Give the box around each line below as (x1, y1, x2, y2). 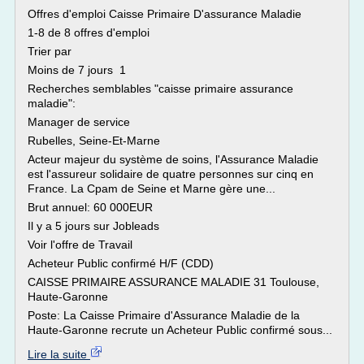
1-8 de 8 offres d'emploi (28, 26, 149, 39)
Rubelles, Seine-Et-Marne (28, 134, 160, 147)
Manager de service (28, 115, 130, 128)
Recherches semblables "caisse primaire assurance (28, 82, 293, 95)
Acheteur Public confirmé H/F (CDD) (28, 257, 214, 270)
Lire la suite (28, 348, 90, 361)
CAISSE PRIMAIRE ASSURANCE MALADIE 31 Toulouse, (28, 275, 319, 288)
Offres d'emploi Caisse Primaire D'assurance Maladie (28, 7, 301, 20)
